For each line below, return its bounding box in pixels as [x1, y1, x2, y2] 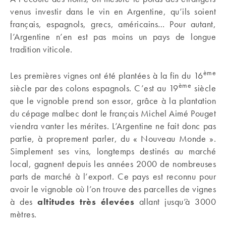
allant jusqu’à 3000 [139, 196, 216, 207]
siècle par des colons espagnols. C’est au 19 [10, 82, 179, 94]
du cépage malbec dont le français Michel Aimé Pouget [10, 107, 216, 119]
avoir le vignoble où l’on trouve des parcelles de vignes [10, 183, 216, 195]
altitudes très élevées [37, 196, 139, 207]
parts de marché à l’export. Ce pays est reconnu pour [10, 171, 216, 182]
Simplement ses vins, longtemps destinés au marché [10, 145, 216, 157]
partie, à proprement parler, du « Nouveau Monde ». [10, 133, 216, 144]
